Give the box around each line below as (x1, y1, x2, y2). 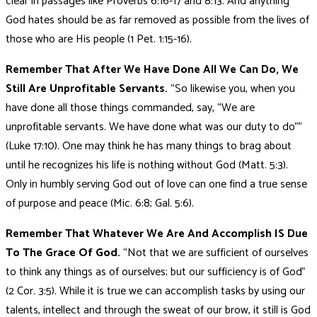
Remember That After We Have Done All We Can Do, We (6, 59, 299, 79)
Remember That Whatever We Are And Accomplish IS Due (6, 224, 308, 243)
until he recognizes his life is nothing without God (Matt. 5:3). (6, 155, 288, 175)
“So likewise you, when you (171, 79, 295, 98)
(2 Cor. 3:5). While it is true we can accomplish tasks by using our (6, 281, 305, 301)
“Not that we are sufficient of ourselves (123, 243, 309, 263)
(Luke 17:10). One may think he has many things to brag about (6, 136, 292, 156)
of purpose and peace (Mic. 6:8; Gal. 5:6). (6, 193, 194, 213)
